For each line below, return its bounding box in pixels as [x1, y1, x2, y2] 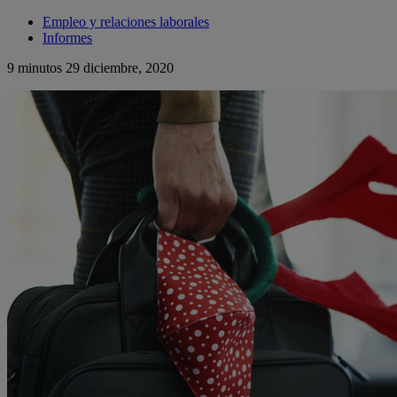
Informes [43, 30, 92, 46]
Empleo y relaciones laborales [43, 14, 209, 30]
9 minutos [7, 60, 62, 76]
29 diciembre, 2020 [66, 60, 174, 76]
